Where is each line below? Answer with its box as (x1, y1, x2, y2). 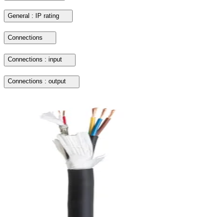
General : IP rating (8, 12, 59, 19)
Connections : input (8, 56, 62, 63)
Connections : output (8, 77, 66, 85)
